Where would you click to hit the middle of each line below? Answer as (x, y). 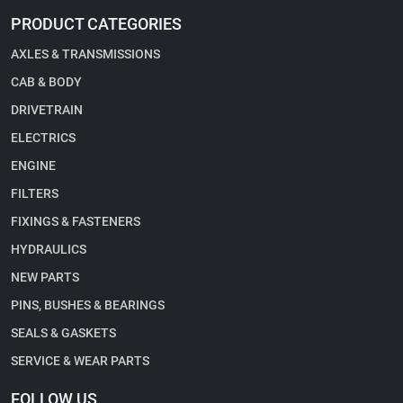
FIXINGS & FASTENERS (76, 222)
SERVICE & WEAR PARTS (80, 361)
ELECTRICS (43, 138)
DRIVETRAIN (47, 110)
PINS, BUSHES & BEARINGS (88, 305)
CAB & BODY (46, 82)
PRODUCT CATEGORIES (96, 24)
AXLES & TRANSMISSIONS (85, 54)
